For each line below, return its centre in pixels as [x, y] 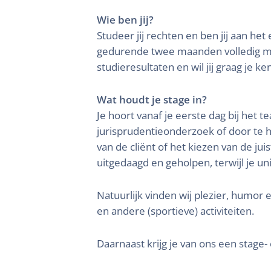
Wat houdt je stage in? [152, 100]
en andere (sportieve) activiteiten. [175, 211]
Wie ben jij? [125, 20]
